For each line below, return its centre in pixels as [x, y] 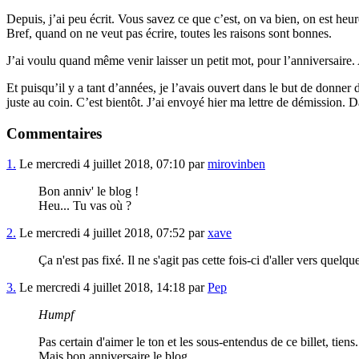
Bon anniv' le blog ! [89, 192]
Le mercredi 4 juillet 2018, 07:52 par [112, 233]
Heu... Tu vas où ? [85, 206]
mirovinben [236, 164]
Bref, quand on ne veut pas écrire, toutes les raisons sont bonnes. [169, 33]
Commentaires [54, 133]
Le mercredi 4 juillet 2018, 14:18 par [112, 288]
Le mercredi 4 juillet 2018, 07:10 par [112, 164]
